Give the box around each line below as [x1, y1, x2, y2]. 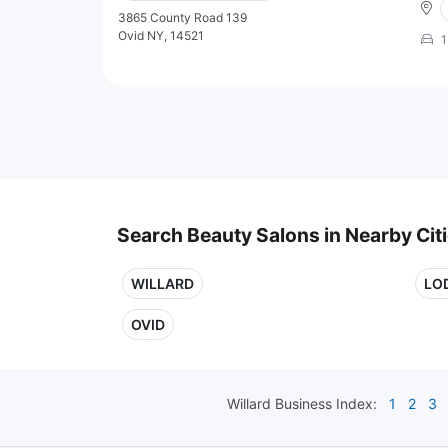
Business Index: [271, 394, 377, 412]
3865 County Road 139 [118, 9, 247, 25]
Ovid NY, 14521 [118, 27, 204, 43]
